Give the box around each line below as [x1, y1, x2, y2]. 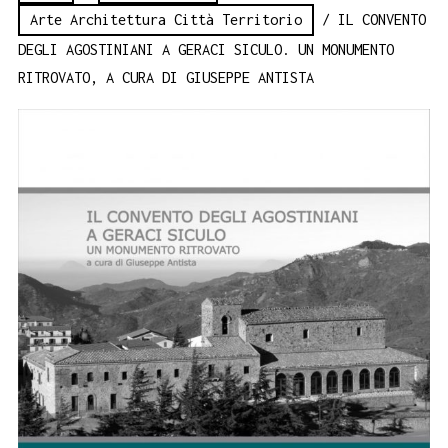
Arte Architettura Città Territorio [30, 11, 302, 29]
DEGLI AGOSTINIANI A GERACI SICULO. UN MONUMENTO [18, 41, 394, 59]
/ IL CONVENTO [314, 11, 426, 29]
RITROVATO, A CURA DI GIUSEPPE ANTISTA [18, 69, 314, 87]
